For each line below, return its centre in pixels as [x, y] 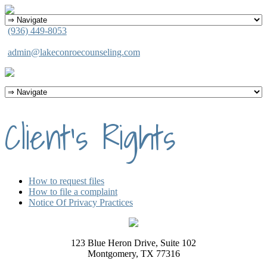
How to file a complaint [73, 192]
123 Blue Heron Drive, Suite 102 [133, 243]
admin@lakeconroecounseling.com [74, 52]
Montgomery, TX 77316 [133, 254]
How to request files [66, 181]
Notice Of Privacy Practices [81, 203]
